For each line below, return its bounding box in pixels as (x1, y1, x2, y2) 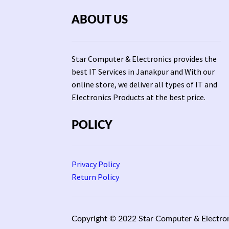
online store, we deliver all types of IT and (72, 79, 218, 90)
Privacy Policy (72, 158, 120, 169)
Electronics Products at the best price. (72, 92, 206, 103)
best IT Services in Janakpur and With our (72, 66, 215, 77)
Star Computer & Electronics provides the (72, 54, 217, 64)
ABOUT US (72, 14, 128, 26)
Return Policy (72, 171, 120, 182)
